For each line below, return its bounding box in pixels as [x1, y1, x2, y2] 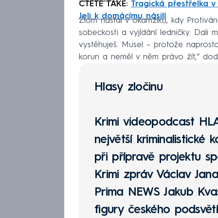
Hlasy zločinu [94, 82, 163, 94]
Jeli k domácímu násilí [79, 12, 166, 21]
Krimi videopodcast [94, 117, 199, 129]
